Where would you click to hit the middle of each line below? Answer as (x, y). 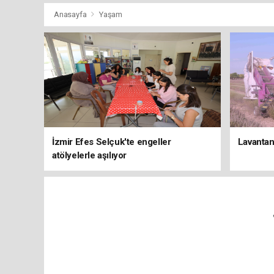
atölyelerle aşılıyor (89, 156)
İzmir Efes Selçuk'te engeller (112, 142)
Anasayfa (71, 15)
